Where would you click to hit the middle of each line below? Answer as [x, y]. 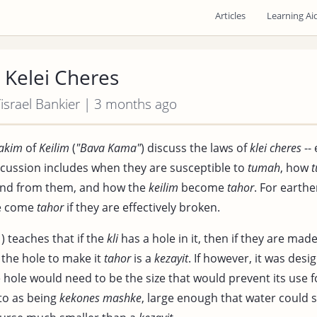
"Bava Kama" [108, 148]
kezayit [171, 258]
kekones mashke [100, 298]
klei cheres [276, 148]
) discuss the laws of [195, 148]
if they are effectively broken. [142, 207]
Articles [230, 16]
